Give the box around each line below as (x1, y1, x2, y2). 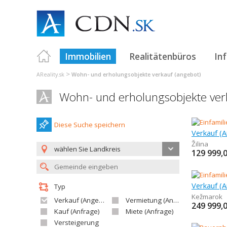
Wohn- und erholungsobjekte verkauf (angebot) (71, 71, 201, 78)
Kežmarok (192, 192, 222, 201)
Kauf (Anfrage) (54, 207, 100, 216)
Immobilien (65, 50, 111, 62)
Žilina (192, 139, 208, 148)
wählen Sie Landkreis (54, 144, 121, 154)
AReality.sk (36, 71, 64, 78)
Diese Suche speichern (54, 120, 125, 129)
